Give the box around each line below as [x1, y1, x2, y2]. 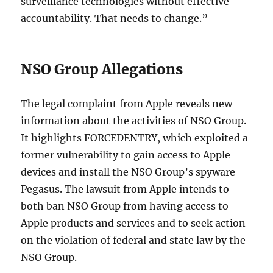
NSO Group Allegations [21, 60, 183, 78]
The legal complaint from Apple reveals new [21, 97, 233, 110]
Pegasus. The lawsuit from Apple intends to [21, 182, 230, 195]
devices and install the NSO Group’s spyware [21, 165, 236, 178]
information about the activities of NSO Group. [21, 114, 247, 127]
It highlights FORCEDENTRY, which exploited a [21, 131, 249, 144]
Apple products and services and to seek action [21, 216, 246, 229]
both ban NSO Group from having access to [21, 199, 229, 212]
